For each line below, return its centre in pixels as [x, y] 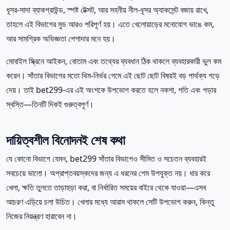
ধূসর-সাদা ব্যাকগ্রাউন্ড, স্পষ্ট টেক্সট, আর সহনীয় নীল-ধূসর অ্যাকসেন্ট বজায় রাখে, [107, 10]
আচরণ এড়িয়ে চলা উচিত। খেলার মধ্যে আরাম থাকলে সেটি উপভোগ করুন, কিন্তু [110, 202]
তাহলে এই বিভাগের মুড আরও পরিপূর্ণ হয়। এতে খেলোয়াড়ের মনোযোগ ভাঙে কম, [110, 24]
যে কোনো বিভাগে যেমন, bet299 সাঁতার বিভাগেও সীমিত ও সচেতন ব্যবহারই [106, 159]
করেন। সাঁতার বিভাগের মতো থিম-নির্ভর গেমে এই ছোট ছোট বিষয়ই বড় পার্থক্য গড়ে [113, 76]
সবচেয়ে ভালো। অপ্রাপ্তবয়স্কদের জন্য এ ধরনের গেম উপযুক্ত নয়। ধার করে [108, 173]
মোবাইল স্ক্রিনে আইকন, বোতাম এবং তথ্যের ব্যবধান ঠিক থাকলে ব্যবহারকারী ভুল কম [114, 61]
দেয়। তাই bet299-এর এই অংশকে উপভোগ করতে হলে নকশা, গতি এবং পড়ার [111, 90]
